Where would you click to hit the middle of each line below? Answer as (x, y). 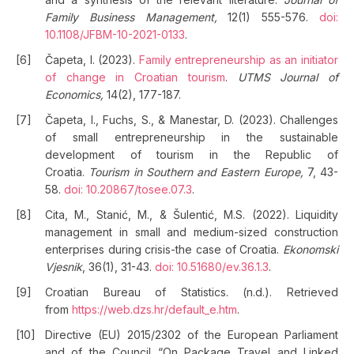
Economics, (74, 94)
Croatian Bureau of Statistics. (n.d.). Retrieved (192, 292)
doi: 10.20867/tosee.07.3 (128, 189)
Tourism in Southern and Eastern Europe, (196, 172)
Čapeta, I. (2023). (92, 60)
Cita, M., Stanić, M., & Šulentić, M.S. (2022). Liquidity (192, 215)
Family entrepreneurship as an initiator (239, 60)
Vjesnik (64, 267)
